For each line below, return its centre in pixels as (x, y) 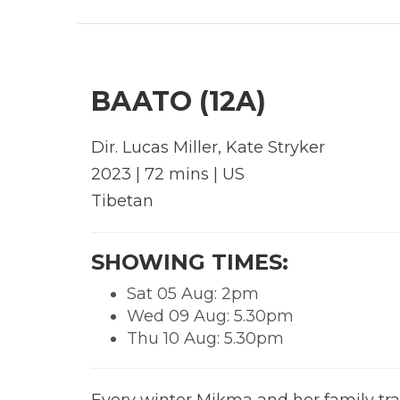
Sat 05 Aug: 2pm (193, 293)
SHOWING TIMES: (190, 262)
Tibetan (122, 200)
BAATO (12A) (179, 101)
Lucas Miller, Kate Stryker (224, 147)
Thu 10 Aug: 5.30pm (205, 338)
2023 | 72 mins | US (168, 174)
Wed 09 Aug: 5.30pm (210, 316)
